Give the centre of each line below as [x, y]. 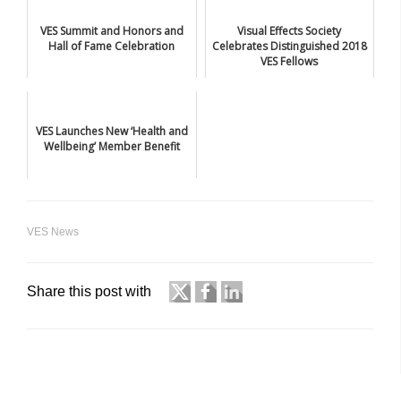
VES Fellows [290, 61]
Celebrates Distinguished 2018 [289, 46]
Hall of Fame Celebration [112, 46]
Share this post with [89, 291]
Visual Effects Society [290, 30]
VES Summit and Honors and [111, 30]
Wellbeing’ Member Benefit [111, 146]
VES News [53, 231]
